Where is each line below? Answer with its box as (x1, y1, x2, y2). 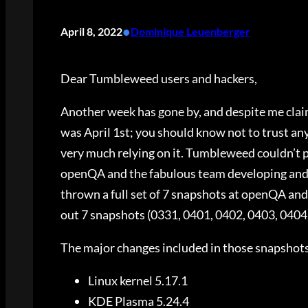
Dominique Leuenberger (131, 25, 250, 38)
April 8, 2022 (60, 25, 122, 38)
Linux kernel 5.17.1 (88, 273, 188, 289)
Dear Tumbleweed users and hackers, (60, 71, 257, 87)
